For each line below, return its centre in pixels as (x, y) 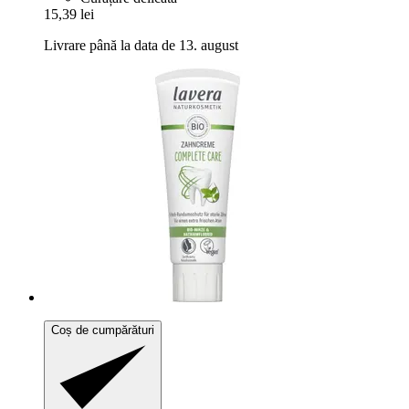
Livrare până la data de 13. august (141, 46)
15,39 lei (69, 15)
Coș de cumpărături (103, 330)
